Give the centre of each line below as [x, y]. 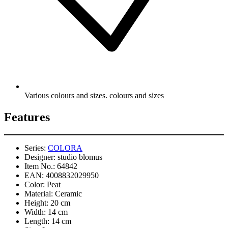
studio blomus [80, 157]
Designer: [40, 157]
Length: [37, 221]
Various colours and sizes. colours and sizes [94, 96]
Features [27, 117]
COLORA [65, 148]
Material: [39, 194]
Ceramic [68, 194]
